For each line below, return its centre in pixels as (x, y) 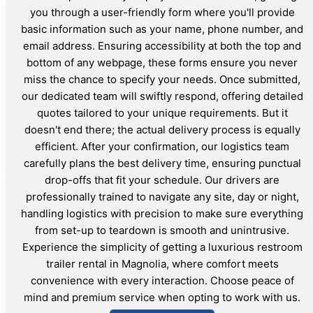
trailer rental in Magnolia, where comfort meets (162, 263)
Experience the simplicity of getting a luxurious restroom (162, 247)
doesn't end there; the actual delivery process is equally (162, 129)
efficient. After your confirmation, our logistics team (162, 146)
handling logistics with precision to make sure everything (162, 213)
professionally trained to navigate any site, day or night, (162, 196)
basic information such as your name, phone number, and (162, 29)
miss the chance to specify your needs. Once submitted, (162, 79)
